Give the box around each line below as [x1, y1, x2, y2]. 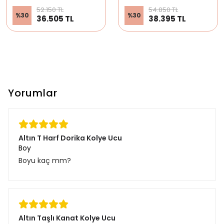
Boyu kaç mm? [18, 155, 71, 165]
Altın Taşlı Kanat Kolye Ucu [18, 212, 115, 223]
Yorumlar [8, 85, 57, 100]
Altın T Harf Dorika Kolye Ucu [18, 132, 122, 143]
